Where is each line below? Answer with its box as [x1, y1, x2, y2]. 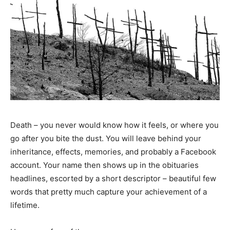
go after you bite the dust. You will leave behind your [10, 133, 201, 144]
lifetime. [10, 200, 40, 210]
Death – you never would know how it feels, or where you [10, 120, 219, 130]
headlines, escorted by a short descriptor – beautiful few [10, 174, 216, 184]
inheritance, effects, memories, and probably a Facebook [10, 147, 216, 157]
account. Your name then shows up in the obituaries [10, 160, 199, 170]
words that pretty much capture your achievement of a [10, 187, 207, 197]
